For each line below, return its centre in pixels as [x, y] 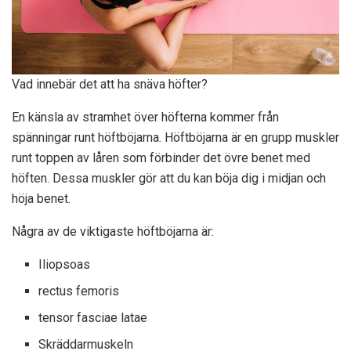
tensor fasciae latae [93, 317]
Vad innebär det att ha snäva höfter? [110, 84]
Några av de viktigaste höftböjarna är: [113, 231]
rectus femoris [79, 291]
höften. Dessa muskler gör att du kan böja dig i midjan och [169, 178]
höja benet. [41, 198]
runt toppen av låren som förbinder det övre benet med [161, 157]
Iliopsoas [65, 264]
